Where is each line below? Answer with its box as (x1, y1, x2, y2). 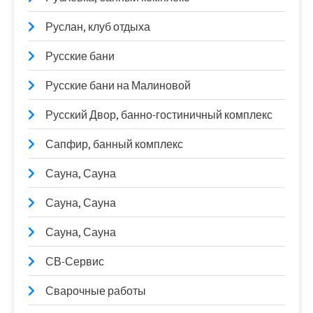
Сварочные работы (45, 283, 146, 298)
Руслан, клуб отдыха (45, 19, 150, 34)
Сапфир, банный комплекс (45, 136, 183, 152)
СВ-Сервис (45, 254, 104, 269)
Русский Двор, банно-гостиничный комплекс (45, 107, 272, 122)
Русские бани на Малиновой (45, 78, 191, 93)
